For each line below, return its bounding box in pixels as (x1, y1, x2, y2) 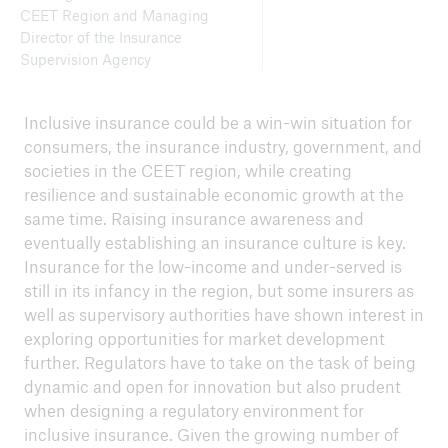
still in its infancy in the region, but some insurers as (23, 279, 414, 301)
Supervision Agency (19, 49, 151, 69)
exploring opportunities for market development (23, 327, 385, 349)
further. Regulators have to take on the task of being (23, 351, 416, 373)
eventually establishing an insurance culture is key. (23, 231, 406, 253)
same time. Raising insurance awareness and (23, 207, 364, 229)
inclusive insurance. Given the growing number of (23, 423, 399, 445)
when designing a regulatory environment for (23, 399, 364, 421)
